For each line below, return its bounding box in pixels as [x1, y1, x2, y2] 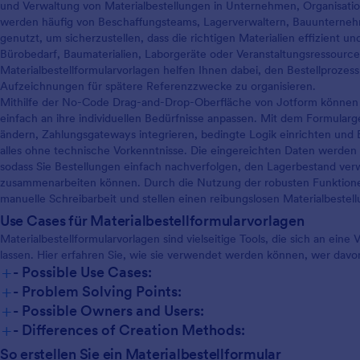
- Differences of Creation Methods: [13, 320, 245, 339]
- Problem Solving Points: [13, 281, 182, 301]
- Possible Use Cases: [13, 262, 152, 281]
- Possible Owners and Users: [13, 301, 204, 320]
